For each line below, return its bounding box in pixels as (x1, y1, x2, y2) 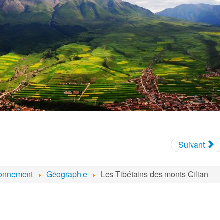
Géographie (46, 168, 87, 180)
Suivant (178, 138, 205, 150)
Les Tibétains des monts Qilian (101, 168, 208, 180)
